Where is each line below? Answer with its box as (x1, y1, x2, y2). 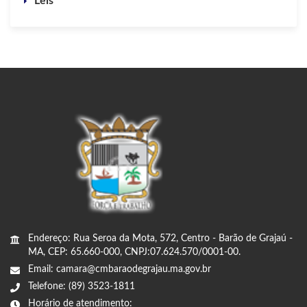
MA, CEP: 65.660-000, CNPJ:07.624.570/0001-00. (28, 247, 241, 257)
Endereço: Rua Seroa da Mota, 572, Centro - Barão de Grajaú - (28, 233, 293, 243)
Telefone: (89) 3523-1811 (28, 281, 135, 291)
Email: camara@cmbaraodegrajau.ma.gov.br (28, 264, 211, 274)
